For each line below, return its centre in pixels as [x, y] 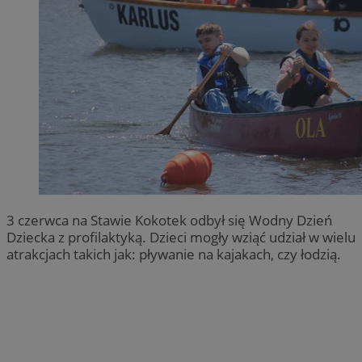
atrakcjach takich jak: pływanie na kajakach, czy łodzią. [175, 254]
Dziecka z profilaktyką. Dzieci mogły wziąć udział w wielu [181, 237]
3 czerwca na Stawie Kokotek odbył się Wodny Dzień [169, 220]
